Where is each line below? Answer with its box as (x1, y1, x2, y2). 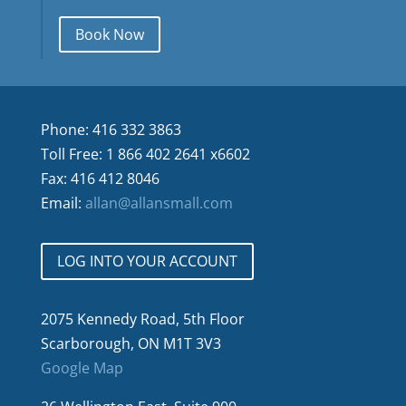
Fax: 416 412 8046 (40, 169, 159, 189)
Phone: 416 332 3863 (40, 120, 181, 140)
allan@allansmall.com (84, 193, 233, 214)
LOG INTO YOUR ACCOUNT (56, 251, 237, 272)
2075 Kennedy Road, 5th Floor (40, 309, 245, 330)
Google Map (40, 358, 123, 379)
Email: (40, 193, 85, 214)
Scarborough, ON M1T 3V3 (40, 333, 221, 354)
